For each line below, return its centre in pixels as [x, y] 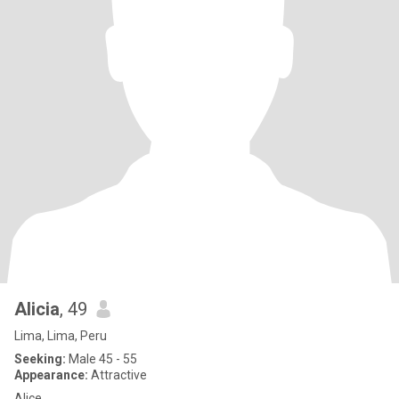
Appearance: [51, 375]
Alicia [37, 309]
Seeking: [40, 359]
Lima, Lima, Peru [61, 336]
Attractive [118, 375]
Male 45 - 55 [102, 359]
